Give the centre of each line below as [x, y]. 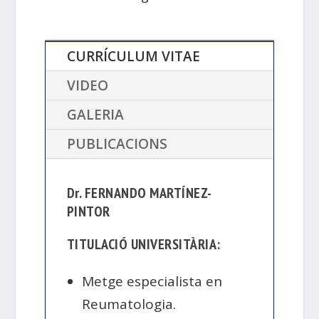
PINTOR [88, 212]
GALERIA [95, 115]
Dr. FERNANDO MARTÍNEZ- [139, 193]
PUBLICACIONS [117, 144]
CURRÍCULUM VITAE [133, 57]
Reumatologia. [129, 304]
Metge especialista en [152, 282]
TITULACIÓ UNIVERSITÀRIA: [143, 245]
